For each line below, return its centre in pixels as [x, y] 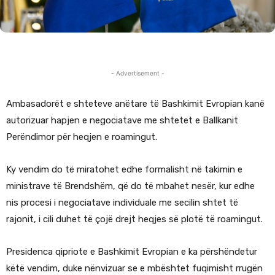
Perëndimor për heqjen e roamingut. [82, 137]
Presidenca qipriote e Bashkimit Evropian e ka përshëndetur [132, 252]
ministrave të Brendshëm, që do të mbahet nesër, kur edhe [130, 186]
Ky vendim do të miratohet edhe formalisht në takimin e [124, 170]
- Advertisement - [137, 73]
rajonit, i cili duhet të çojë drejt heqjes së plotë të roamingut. [134, 219]
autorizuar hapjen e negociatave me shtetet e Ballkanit [122, 121]
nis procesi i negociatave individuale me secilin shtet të [122, 203]
